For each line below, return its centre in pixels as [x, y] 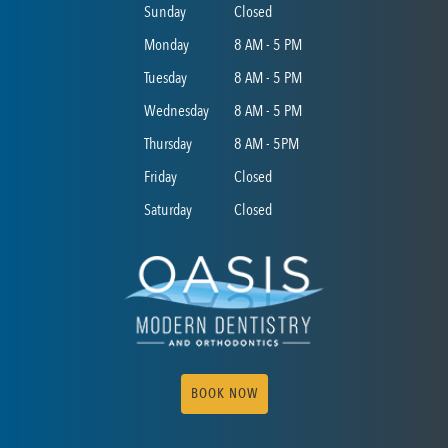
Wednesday [176, 111]
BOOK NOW [224, 393]
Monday [166, 45]
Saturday [168, 210]
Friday [160, 177]
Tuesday [165, 78]
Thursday [168, 144]
